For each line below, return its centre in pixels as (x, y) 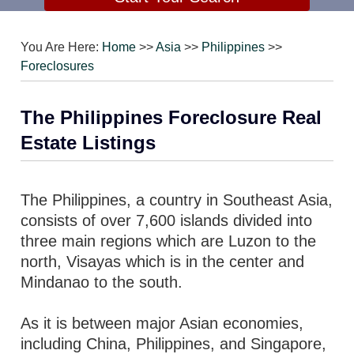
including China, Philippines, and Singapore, (174, 344)
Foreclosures (58, 66)
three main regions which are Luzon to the (169, 241)
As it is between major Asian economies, (162, 323)
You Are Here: (62, 47)
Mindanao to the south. (102, 282)
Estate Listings (88, 143)
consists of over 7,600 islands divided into (167, 220)
